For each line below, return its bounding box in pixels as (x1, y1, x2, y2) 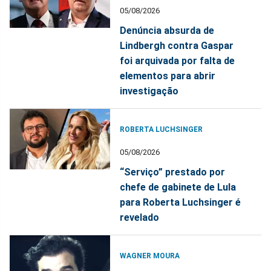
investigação (120, 85, 179, 97)
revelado (120, 211, 160, 223)
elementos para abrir (120, 70, 216, 82)
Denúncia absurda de (120, 24, 215, 36)
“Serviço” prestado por (120, 166, 226, 178)
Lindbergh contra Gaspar (120, 39, 234, 51)
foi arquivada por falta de (120, 54, 235, 67)
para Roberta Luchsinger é (120, 196, 241, 208)
